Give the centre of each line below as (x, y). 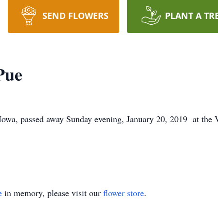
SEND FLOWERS (75, 16)
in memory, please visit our (53, 193)
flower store (124, 193)
